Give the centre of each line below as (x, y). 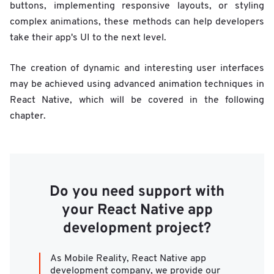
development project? (137, 228)
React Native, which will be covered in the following (137, 100)
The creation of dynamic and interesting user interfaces (137, 68)
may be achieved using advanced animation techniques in (137, 84)
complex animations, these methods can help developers (137, 22)
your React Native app (137, 210)
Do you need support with (137, 192)
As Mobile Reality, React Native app (128, 258)
